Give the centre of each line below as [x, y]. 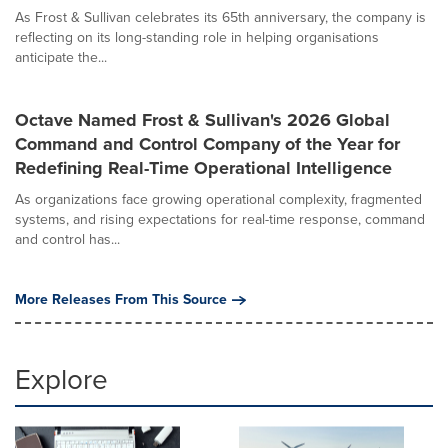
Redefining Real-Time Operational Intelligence [203, 168]
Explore [61, 379]
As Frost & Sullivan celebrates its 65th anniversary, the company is [220, 17]
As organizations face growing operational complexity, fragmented [218, 199]
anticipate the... [61, 57]
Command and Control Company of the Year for [207, 144]
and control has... [67, 239]
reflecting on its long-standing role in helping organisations [197, 37]
